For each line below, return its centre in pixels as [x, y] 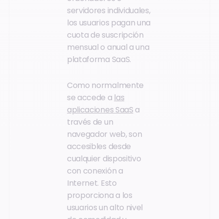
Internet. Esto [92, 183]
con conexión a [95, 171]
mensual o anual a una [108, 47]
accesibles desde [99, 147]
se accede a [91, 98]
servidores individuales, [109, 11]
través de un [90, 122]
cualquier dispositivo [104, 159]
